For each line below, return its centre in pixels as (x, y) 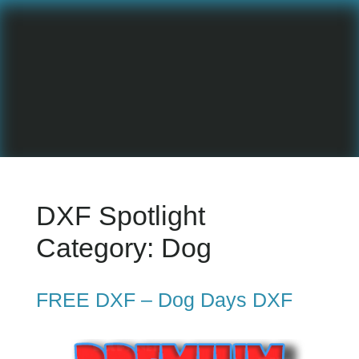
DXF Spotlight (121, 215)
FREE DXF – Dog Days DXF (164, 299)
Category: (99, 247)
